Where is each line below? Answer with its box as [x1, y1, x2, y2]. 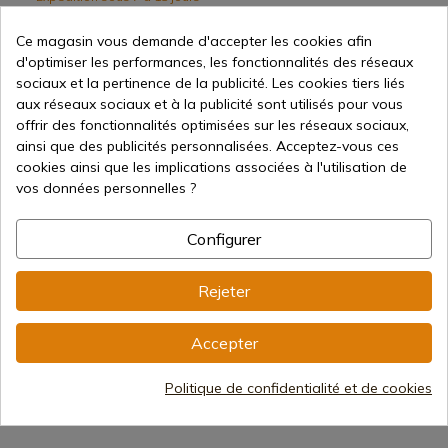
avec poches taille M [20, 297, 151, 315]
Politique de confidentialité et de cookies [165, 379, 432, 397]
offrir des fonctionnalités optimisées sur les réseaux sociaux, [16, 116, 409, 134]
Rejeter [198, 281, 250, 301]
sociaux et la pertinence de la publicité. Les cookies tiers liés [16, 74, 405, 92]
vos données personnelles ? [16, 179, 196, 197]
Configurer [187, 229, 261, 249]
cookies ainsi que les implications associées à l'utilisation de [16, 158, 407, 176]
